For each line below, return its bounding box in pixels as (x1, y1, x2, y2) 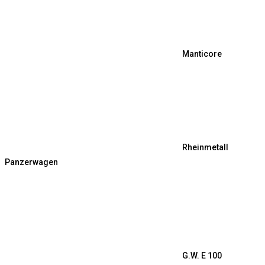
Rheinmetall (182, 143, 228, 153)
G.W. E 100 (182, 251, 222, 261)
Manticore (182, 49, 222, 59)
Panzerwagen (5, 157, 58, 167)
